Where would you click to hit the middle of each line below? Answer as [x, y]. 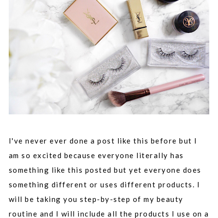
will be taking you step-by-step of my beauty [96, 199]
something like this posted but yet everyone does [105, 170]
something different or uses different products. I [104, 184]
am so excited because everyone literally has [96, 155]
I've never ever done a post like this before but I [103, 140]
